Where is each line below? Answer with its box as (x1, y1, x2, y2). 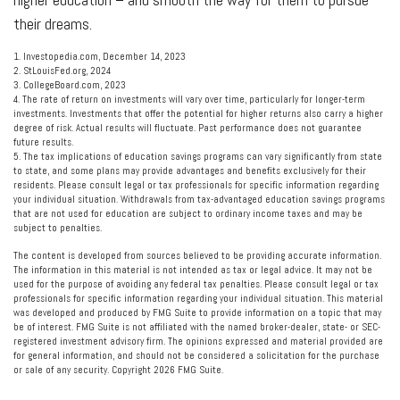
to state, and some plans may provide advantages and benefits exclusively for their (13, 164, 366, 177)
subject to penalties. (13, 221, 102, 234)
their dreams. (13, 13, 92, 34)
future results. (13, 136, 73, 148)
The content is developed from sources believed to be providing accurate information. (13, 249, 381, 262)
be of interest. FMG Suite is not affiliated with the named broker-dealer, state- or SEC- (13, 321, 380, 333)
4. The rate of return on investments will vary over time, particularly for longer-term (13, 93, 365, 105)
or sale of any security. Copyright (13, 363, 154, 376)
